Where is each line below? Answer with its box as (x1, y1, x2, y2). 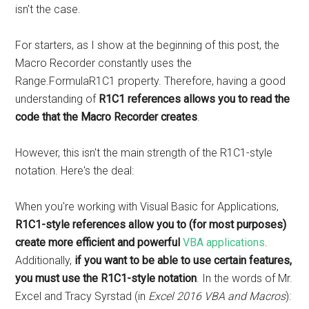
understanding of (15, 92, 99, 106)
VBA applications (183, 236, 266, 250)
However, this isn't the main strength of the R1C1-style (15, 146, 273, 160)
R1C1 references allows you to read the (99, 92, 290, 106)
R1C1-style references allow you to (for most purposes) (15, 218, 287, 232)
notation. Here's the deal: (15, 164, 134, 178)
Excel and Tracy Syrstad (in (15, 290, 149, 303)
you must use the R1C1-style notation (15, 272, 197, 286)
